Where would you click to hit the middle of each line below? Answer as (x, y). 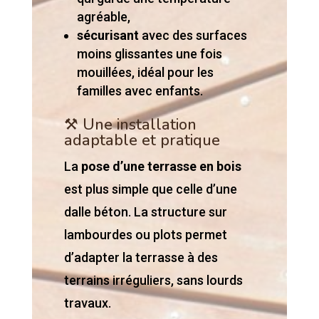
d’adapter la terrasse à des (141, 257)
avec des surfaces (193, 35)
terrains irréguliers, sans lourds (153, 280)
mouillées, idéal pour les (145, 72)
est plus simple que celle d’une (150, 189)
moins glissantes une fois (149, 54)
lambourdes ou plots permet (145, 235)
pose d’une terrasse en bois (161, 166)
